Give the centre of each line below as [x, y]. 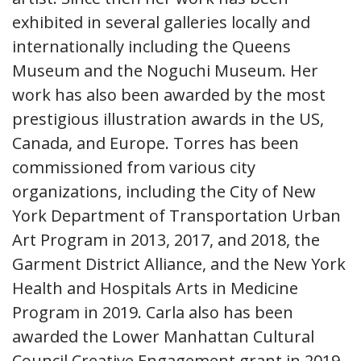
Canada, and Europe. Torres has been [156, 143]
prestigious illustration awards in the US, [168, 119]
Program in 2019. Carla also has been [153, 312]
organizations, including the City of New [164, 191]
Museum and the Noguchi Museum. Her [165, 71]
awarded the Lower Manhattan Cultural [163, 336]
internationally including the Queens [151, 46]
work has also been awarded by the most [169, 95]
